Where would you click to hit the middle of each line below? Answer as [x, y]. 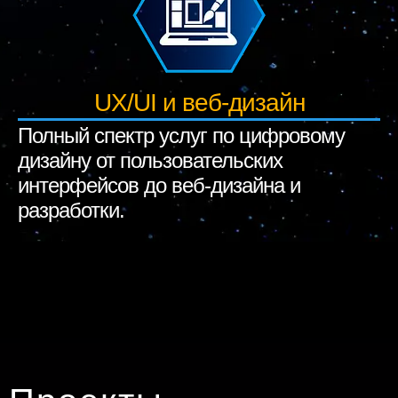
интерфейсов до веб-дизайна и [159, 185]
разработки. [71, 210]
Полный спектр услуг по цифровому [181, 135]
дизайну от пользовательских [150, 160]
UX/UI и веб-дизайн [199, 103]
